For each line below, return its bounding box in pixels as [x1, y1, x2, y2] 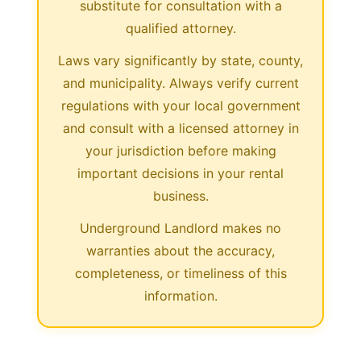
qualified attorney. [125, 19, 236, 36]
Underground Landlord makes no [80, 219, 281, 236]
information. [143, 287, 218, 304]
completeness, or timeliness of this [74, 264, 287, 281]
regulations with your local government [60, 97, 301, 114]
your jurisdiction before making [85, 142, 276, 159]
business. [152, 187, 209, 204]
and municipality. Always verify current [62, 74, 299, 91]
